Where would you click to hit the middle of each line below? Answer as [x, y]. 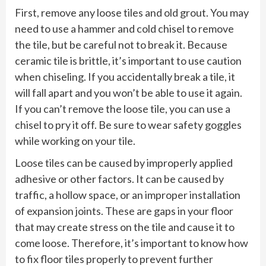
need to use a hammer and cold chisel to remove [124, 28]
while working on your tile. [75, 140]
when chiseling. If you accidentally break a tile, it [125, 76]
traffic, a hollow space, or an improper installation [128, 194]
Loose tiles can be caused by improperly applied [124, 162]
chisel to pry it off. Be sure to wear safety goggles [128, 124]
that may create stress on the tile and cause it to [125, 227]
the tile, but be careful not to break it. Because [121, 44]
